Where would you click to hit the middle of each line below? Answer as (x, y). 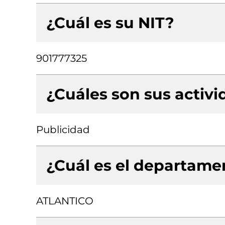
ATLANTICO (65, 201)
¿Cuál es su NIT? (110, 23)
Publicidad (63, 130)
